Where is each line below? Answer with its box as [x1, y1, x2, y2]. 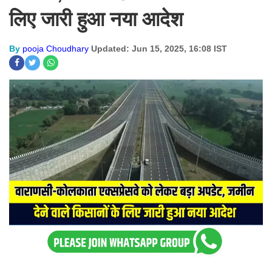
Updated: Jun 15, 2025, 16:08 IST [91, 44, 227, 53]
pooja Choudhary [22, 44, 89, 53]
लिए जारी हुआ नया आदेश [9, 8, 188, 30]
